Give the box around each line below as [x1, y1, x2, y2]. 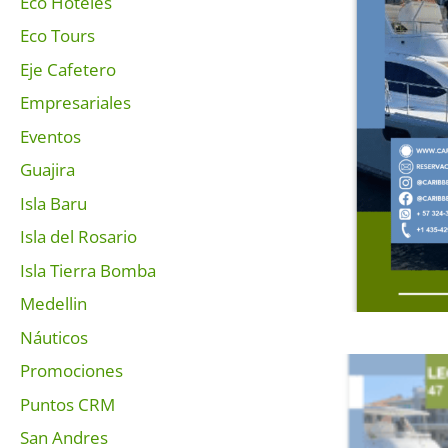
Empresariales [20, 91, 131, 114]
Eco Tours [20, 24, 95, 47]
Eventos [20, 124, 81, 148]
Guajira [20, 158, 75, 181]
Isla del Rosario [20, 225, 137, 248]
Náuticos [20, 325, 88, 349]
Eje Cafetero [20, 57, 116, 81]
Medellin [20, 292, 87, 315]
